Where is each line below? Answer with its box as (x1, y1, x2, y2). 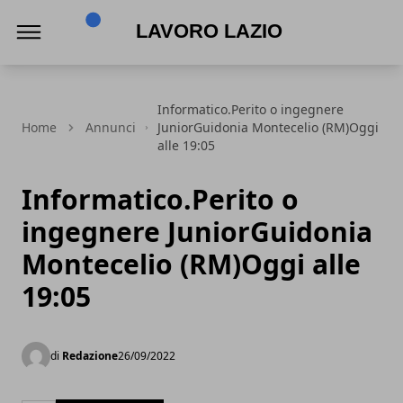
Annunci (85, 119, 136, 136)
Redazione (62, 348, 118, 363)
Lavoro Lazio (75, 58, 160, 77)
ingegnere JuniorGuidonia (22, 213, 372, 250)
